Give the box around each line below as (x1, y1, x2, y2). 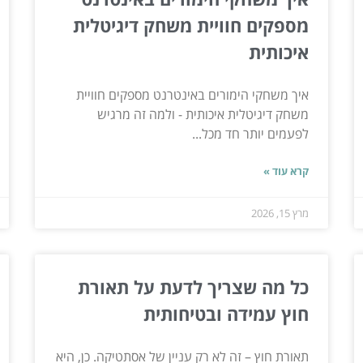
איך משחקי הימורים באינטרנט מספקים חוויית (76, 86, 310, 105)
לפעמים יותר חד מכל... (192, 125, 310, 143)
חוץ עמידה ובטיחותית (143, 301, 310, 327)
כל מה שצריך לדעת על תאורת (78, 275, 310, 300)
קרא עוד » (263, 164, 310, 179)
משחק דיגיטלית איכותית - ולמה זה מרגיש (97, 105, 310, 124)
